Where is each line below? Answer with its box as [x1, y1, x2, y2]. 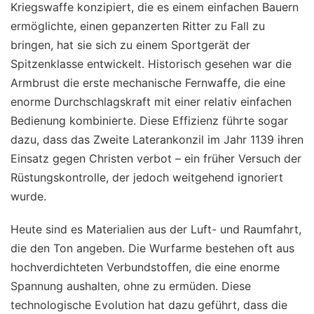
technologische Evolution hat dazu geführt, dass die [11, 298, 287, 313]
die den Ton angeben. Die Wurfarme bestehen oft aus [11, 241, 294, 256]
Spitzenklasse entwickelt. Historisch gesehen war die [11, 57, 292, 71]
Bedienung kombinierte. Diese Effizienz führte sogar [11, 114, 288, 128]
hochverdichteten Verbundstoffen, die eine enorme [11, 260, 280, 275]
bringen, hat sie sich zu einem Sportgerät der [11, 38, 250, 53]
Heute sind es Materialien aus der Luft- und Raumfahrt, [11, 222, 301, 237]
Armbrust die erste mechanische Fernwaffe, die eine [11, 76, 285, 90]
